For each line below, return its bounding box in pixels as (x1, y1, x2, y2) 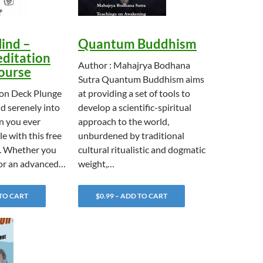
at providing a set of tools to (78, 87, 190, 99)
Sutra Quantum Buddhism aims (78, 73, 204, 85)
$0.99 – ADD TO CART (96, 191, 167, 200)
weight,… (78, 158, 114, 169)
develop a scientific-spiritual (78, 102, 191, 113)
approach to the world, (78, 116, 169, 127)
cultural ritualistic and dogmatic (78, 144, 205, 155)
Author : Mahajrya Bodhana (78, 59, 190, 70)
